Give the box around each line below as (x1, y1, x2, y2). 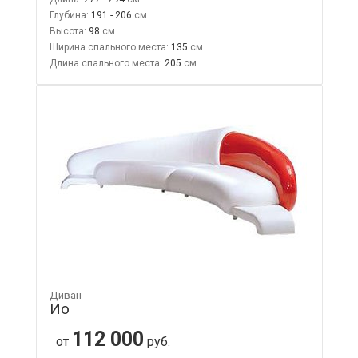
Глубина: (49, 9, 89, 21)
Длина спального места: (49, 57, 162, 69)
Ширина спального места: (49, 41, 169, 53)
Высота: (49, 25, 86, 37)
